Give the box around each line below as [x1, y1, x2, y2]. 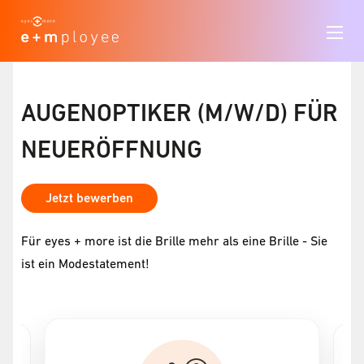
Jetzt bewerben [45, 190, 133, 206]
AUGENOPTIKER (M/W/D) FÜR [21, 98, 338, 128]
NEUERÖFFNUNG [21, 135, 202, 164]
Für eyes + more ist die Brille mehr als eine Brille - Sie [21, 233, 327, 249]
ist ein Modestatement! [21, 256, 149, 271]
